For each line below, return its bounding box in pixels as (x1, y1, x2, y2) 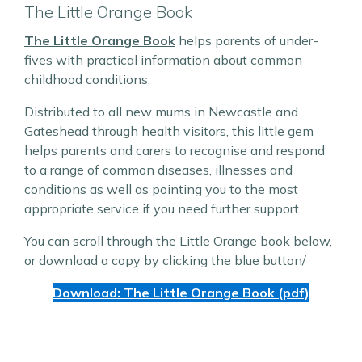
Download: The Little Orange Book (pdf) (53, 284, 309, 301)
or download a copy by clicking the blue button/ (24, 252, 306, 268)
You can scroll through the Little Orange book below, (24, 233, 332, 249)
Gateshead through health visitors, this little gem (24, 123, 314, 139)
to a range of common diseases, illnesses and (24, 162, 293, 178)
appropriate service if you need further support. (24, 200, 301, 217)
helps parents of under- (175, 32, 318, 48)
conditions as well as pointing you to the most (24, 181, 298, 197)
